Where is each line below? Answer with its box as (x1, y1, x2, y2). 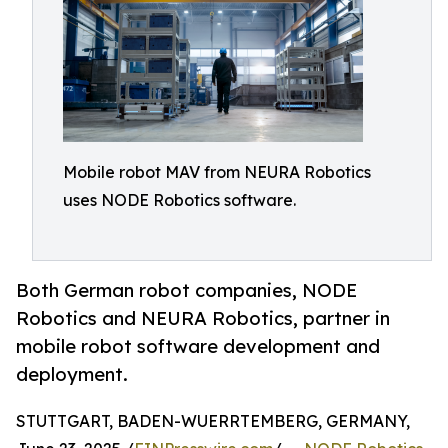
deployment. (16, 363, 128, 386)
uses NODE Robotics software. (63, 190, 296, 210)
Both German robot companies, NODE (16, 279, 357, 302)
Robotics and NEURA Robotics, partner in (16, 307, 390, 330)
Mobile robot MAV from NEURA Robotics (63, 162, 371, 182)
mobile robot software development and (16, 335, 380, 358)
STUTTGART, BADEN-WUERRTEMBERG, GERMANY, (16, 411, 410, 432)
